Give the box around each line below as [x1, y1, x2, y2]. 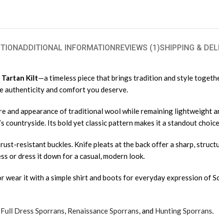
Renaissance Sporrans [67, 206, 139, 216]
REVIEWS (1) [115, 43, 160, 53]
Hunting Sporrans [155, 206, 212, 216]
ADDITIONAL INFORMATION [18, 43, 115, 53]
